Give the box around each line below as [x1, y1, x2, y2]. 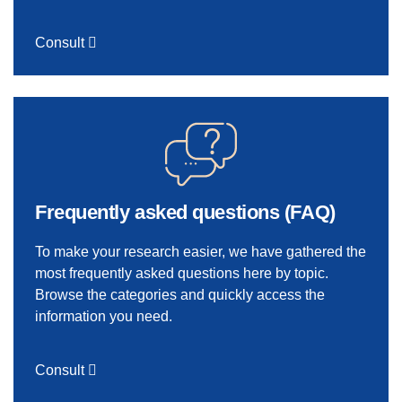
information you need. [35, 308, 172, 324]
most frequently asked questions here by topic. [35, 265, 328, 281]
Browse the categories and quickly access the [35, 286, 325, 302]
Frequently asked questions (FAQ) [35, 200, 336, 223]
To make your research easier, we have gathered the [35, 243, 366, 259]
